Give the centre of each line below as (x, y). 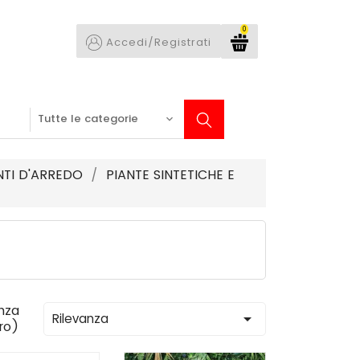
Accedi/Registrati (159, 42)
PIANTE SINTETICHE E (170, 175)
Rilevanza (81, 319)
